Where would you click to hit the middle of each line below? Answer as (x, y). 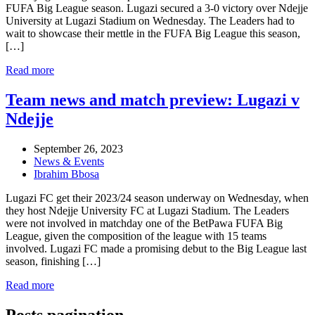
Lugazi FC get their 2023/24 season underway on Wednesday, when (157, 198)
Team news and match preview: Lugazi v (153, 99)
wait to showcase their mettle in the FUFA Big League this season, (153, 33)
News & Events (69, 161)
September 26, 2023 (78, 148)
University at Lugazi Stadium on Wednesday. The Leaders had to (150, 20)
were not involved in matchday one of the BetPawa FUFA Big (144, 223)
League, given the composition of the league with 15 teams (136, 236)
